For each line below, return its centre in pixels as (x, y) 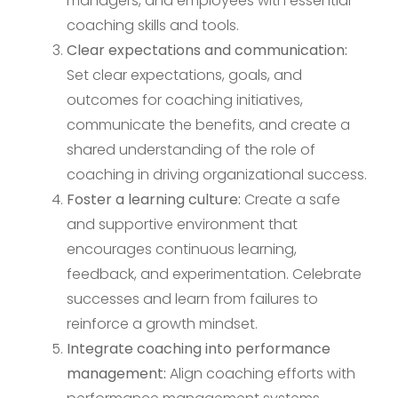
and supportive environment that (182, 225)
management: (116, 374)
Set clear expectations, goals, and (184, 76)
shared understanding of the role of (191, 150)
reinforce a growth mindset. (162, 324)
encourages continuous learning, (182, 250)
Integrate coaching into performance (199, 349)
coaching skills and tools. (153, 26)
